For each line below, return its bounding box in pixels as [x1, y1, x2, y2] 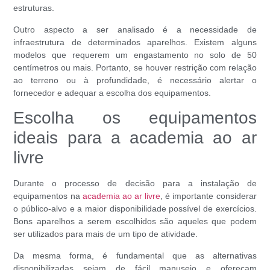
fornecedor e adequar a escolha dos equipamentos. [13, 87, 212, 98]
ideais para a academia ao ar [13, 128, 257, 148]
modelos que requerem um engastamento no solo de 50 [13, 49, 257, 60]
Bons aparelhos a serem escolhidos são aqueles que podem [13, 216, 257, 227]
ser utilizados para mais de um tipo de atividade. [13, 229, 198, 239]
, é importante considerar [160, 191, 257, 201]
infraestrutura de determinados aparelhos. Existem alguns [13, 37, 257, 47]
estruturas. [13, 3, 55, 13]
